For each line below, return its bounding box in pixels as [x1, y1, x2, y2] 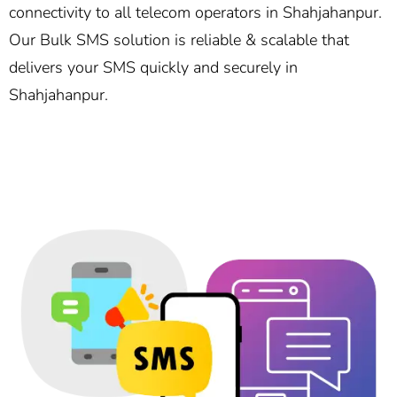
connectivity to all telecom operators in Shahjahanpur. [9, 2, 382, 24]
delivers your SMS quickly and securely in [9, 57, 298, 79]
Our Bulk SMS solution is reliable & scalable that [9, 29, 349, 51]
